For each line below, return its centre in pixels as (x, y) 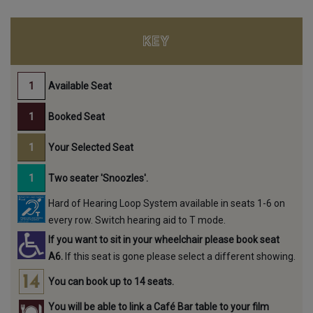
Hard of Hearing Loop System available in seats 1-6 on (167, 203)
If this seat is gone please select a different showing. (179, 256)
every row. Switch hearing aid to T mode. (137, 220)
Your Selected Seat (91, 147)
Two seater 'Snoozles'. (98, 178)
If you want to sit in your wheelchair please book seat (164, 240)
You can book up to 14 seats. (111, 282)
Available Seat (80, 86)
